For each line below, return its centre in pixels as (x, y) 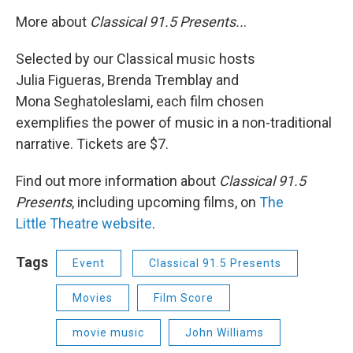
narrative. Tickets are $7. (92, 144)
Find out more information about (117, 181)
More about (53, 22)
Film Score (184, 298)
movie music (108, 333)
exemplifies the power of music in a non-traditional (174, 123)
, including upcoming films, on (165, 203)
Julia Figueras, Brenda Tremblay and (127, 80)
